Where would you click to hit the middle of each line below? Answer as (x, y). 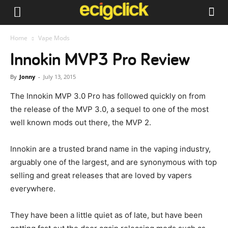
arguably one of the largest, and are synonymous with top (113, 162)
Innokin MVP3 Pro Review (100, 59)
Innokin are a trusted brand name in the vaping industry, (110, 149)
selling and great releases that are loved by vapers (101, 175)
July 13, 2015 (60, 77)
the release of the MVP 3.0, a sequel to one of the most (109, 109)
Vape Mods (54, 38)
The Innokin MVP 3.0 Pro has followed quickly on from (108, 96)
